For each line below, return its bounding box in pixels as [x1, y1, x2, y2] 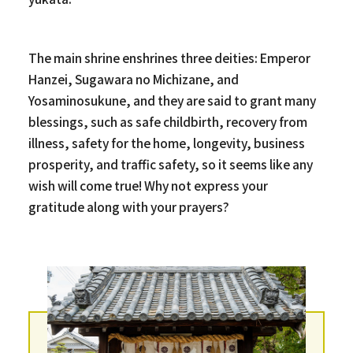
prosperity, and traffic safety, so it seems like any [28, 154, 313, 173]
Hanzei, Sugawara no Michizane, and [28, 69, 239, 87]
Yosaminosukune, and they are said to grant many [28, 91, 316, 109]
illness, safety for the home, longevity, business [28, 133, 305, 151]
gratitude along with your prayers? [28, 197, 229, 215]
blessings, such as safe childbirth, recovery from [28, 112, 307, 130]
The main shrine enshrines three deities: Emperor [28, 48, 310, 66]
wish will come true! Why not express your [28, 176, 268, 194]
